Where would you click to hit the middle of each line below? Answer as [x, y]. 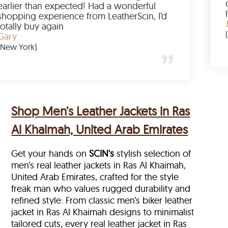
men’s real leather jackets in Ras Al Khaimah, [99, 165]
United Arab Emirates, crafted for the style [95, 177]
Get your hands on [50, 154]
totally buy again [115, 26]
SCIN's [102, 154]
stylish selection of [153, 154]
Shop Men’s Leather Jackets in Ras [101, 111]
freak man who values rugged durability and [101, 189]
